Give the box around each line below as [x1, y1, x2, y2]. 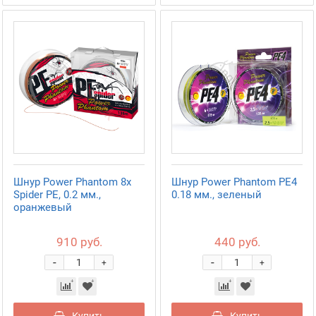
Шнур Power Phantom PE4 [171, 176, 297, 188]
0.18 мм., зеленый [171, 188, 262, 201]
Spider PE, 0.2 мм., [13, 188, 101, 201]
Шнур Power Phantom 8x [13, 176, 131, 188]
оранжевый [13, 201, 72, 214]
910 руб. [56, 235, 102, 249]
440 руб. [214, 235, 260, 249]
